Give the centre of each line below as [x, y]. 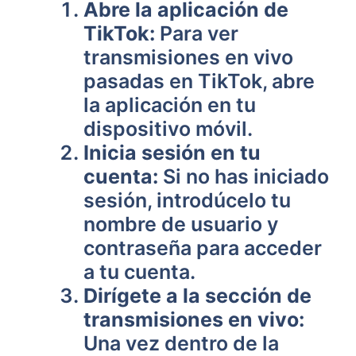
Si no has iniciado [244, 176]
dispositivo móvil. [168, 129]
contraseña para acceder [203, 248]
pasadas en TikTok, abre [199, 81]
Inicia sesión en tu [172, 153]
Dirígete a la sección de [197, 296]
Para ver [197, 33]
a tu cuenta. [139, 272]
